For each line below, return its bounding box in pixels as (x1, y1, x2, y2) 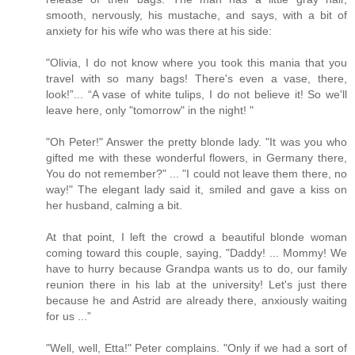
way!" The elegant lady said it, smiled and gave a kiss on (46, 182, 347, 196)
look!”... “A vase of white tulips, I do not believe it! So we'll (46, 87, 347, 101)
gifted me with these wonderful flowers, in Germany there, (46, 151, 347, 164)
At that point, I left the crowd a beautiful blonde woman (46, 230, 347, 243)
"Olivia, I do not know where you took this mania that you (46, 55, 347, 69)
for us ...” (46, 309, 91, 323)
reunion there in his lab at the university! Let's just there (46, 277, 347, 291)
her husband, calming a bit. (46, 198, 182, 212)
